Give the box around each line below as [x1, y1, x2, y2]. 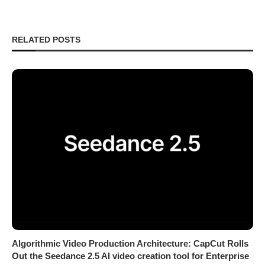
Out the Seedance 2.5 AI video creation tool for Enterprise [12, 251, 249, 261]
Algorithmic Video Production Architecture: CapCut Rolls [12, 238, 248, 249]
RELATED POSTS [12, 35, 80, 45]
